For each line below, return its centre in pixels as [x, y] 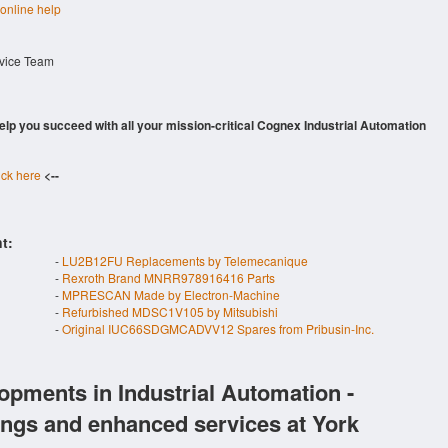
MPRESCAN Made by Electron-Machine [171, 294]
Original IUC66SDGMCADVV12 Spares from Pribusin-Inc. [218, 328]
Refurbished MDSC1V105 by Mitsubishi [170, 311]
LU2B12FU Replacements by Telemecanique [185, 260]
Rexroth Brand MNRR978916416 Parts [168, 277]
